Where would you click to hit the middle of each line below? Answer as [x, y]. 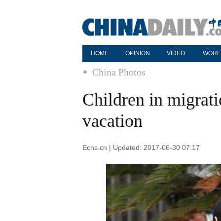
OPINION [138, 53]
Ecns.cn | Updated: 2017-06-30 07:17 [141, 147]
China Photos [119, 72]
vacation [112, 121]
